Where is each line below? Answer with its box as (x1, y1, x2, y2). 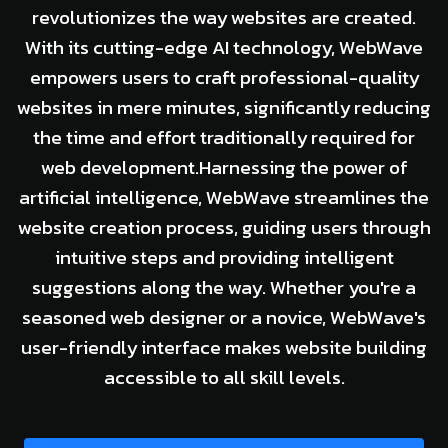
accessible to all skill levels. (103, 362, 345, 392)
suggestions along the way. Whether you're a (32, 272, 416, 302)
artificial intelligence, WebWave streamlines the (19, 182, 429, 212)
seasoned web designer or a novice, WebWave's (22, 302, 426, 332)
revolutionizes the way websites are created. (32, 2, 416, 32)
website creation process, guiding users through (17, 212, 431, 242)
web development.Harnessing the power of (40, 152, 408, 182)
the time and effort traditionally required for (33, 122, 415, 152)
